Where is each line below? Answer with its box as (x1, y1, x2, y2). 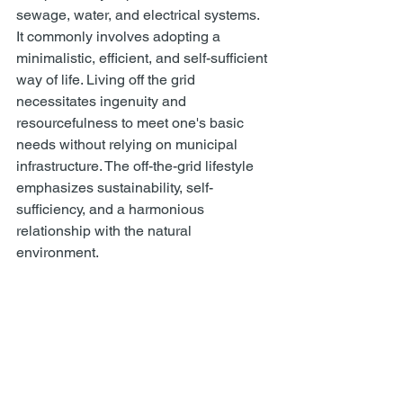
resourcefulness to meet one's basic (16, 114, 247, 131)
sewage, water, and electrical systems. (16, 6, 263, 23)
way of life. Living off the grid (16, 71, 199, 88)
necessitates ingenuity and (16, 93, 190, 110)
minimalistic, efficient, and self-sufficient (16, 49, 271, 67)
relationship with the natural (16, 222, 195, 239)
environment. (16, 244, 102, 261)
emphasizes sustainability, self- (16, 179, 213, 196)
